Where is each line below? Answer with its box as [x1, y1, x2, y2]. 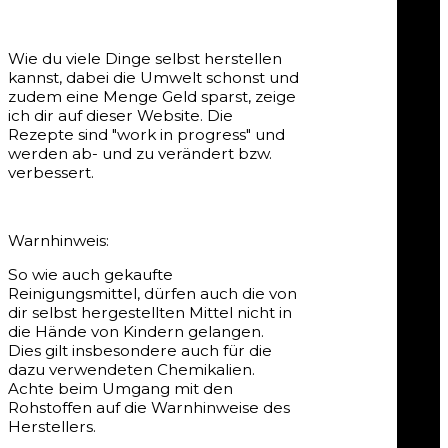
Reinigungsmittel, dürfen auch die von [8, 284, 297, 304]
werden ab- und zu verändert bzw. [8, 143, 272, 163]
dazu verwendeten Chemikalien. [8, 360, 255, 380]
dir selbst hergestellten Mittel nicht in [8, 303, 292, 323]
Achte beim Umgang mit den [8, 379, 233, 399]
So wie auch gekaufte [8, 265, 173, 285]
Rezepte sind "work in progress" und [8, 124, 285, 144]
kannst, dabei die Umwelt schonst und [8, 67, 299, 87]
